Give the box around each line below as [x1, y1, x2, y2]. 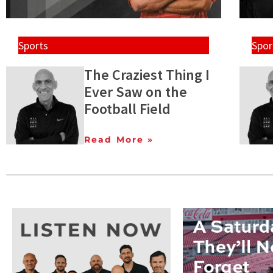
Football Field [84, 99, 171, 119]
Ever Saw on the [84, 82, 187, 102]
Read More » [84, 134, 154, 146]
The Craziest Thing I [84, 65, 210, 85]
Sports [18, 38, 48, 53]
